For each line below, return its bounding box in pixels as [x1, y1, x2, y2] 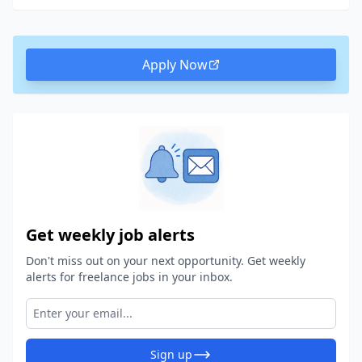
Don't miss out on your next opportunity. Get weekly [26, 253, 305, 268]
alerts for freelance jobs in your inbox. [26, 269, 233, 284]
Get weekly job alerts [26, 224, 195, 246]
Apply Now [141, 56, 208, 74]
